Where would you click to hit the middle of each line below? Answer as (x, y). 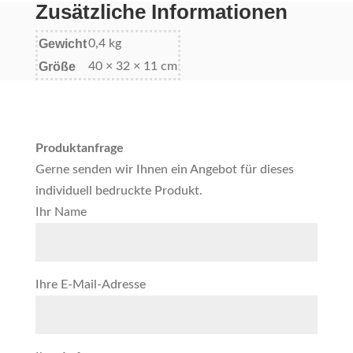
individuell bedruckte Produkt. (119, 191)
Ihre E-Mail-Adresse (90, 284)
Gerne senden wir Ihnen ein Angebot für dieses (164, 169)
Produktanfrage (79, 148)
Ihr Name (61, 212)
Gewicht (62, 44)
